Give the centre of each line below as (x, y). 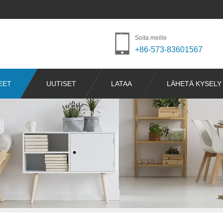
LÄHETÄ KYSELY (194, 84)
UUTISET (61, 84)
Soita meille (151, 38)
